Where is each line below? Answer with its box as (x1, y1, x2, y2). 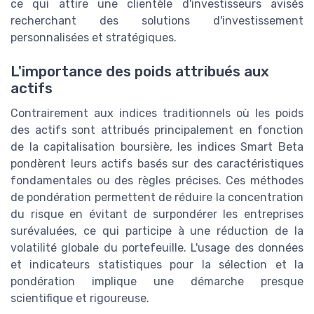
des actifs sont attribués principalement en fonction (11, 123, 303, 137)
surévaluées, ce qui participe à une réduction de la (11, 224, 303, 238)
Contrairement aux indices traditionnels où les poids (11, 107, 303, 121)
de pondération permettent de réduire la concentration (11, 191, 303, 205)
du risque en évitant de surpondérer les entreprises (11, 207, 303, 221)
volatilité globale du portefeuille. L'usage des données (11, 241, 303, 255)
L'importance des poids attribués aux (11, 63, 269, 81)
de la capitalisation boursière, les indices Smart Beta (11, 140, 303, 154)
